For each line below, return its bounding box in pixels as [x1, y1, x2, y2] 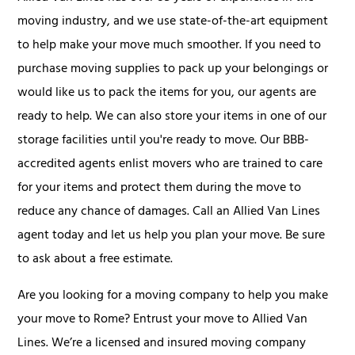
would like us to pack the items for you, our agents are [17, 81, 317, 105]
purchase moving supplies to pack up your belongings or [17, 57, 329, 82]
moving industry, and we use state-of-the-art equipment [17, 10, 329, 34]
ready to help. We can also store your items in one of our [17, 105, 327, 129]
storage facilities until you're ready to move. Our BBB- [17, 128, 310, 153]
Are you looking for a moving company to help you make [17, 284, 329, 308]
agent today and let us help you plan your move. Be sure [17, 223, 326, 248]
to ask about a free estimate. [17, 247, 174, 272]
